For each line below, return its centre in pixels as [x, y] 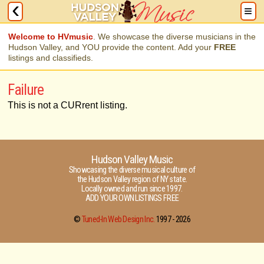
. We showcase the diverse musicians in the [175, 37]
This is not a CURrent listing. [67, 105]
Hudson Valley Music [132, 159]
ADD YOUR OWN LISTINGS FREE [132, 198]
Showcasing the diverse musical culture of [132, 170]
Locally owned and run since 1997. [132, 189]
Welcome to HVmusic [51, 37]
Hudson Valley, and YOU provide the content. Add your [111, 47]
